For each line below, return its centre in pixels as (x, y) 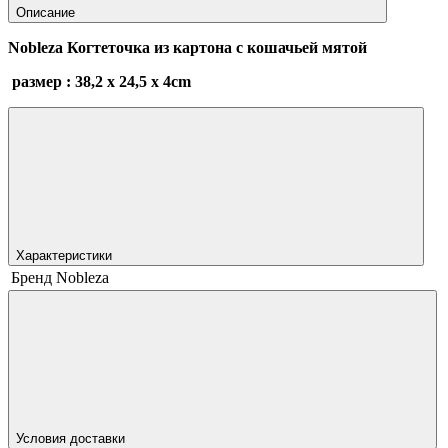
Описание (47, 13)
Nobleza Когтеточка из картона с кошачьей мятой (187, 48)
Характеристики (66, 256)
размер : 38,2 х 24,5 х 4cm (101, 82)
